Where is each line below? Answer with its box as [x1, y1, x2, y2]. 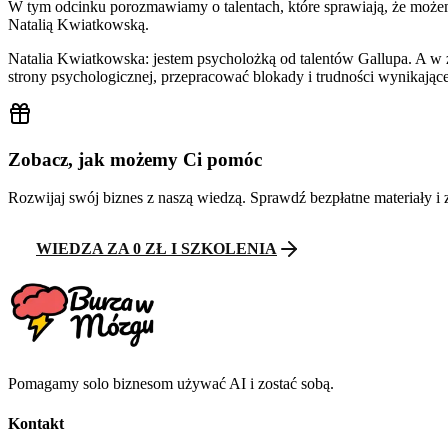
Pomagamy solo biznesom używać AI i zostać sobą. [8, 375, 334, 393]
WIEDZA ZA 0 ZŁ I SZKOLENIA [36, 240, 277, 258]
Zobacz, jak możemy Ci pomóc [8, 148, 262, 170]
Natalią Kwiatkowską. [8, 15, 149, 33]
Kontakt [8, 414, 64, 432]
